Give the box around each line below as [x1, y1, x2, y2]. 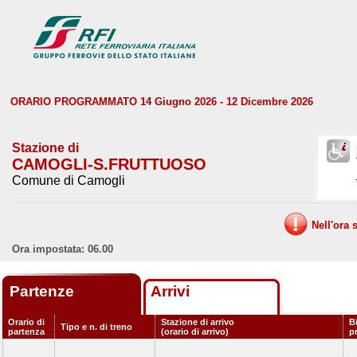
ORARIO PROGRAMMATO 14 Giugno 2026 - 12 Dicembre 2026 [10, 96, 313, 108]
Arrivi [151, 283, 190, 300]
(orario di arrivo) [161, 327, 229, 336]
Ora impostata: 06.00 [12, 243, 113, 255]
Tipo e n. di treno [61, 322, 132, 331]
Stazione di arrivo [161, 317, 234, 327]
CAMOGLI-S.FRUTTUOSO [12, 155, 206, 173]
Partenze [10, 283, 78, 300]
